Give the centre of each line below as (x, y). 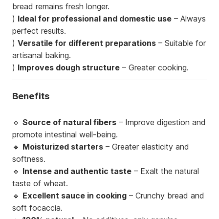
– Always (189, 19)
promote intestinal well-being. (65, 134)
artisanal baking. (42, 55)
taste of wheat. (40, 183)
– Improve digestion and (161, 122)
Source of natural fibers (69, 122)
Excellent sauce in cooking (75, 195)
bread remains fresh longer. (61, 7)
